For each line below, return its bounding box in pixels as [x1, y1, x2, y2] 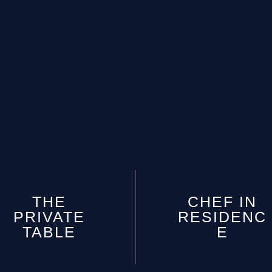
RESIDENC [178, 208, 267, 225]
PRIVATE [13, 208, 85, 225]
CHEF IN [188, 193, 257, 210]
